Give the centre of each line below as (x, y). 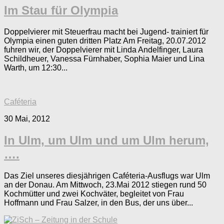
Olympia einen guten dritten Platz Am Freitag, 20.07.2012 (105, 40)
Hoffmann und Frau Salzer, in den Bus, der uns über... (98, 202)
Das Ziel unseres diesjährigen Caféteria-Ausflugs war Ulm (107, 175)
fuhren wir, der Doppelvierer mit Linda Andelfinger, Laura (103, 49)
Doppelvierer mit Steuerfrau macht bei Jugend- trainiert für (106, 31)
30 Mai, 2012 (27, 118)
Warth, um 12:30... (36, 67)
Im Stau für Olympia (61, 10)
